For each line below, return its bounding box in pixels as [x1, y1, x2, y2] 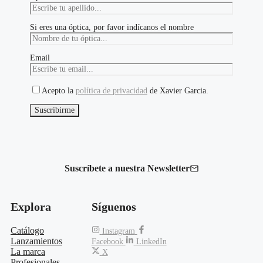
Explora [11, 200, 51, 214]
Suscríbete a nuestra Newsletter [64, 163, 190, 174]
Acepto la [42, 86, 76, 96]
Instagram [102, 227, 135, 236]
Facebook [91, 237, 123, 247]
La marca [11, 247, 45, 257]
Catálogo [11, 225, 44, 236]
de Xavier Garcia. [147, 86, 208, 96]
